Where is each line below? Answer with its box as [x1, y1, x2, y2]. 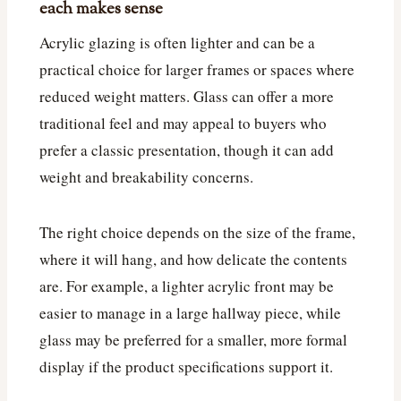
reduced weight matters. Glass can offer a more [39, 85, 334, 107]
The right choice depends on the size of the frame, [39, 221, 355, 243]
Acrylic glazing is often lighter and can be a [39, 31, 315, 53]
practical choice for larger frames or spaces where [39, 58, 354, 80]
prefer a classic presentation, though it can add [39, 139, 334, 160]
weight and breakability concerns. [39, 166, 253, 187]
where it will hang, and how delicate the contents [39, 248, 347, 269]
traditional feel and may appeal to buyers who [39, 112, 327, 133]
